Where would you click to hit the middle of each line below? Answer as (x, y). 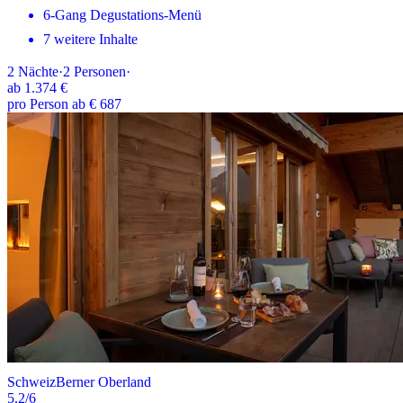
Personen (100, 72)
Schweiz (31, 382)
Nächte (38, 72)
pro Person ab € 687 (64, 104)
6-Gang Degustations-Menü (122, 15)
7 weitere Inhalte (90, 40)
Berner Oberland (103, 382)
